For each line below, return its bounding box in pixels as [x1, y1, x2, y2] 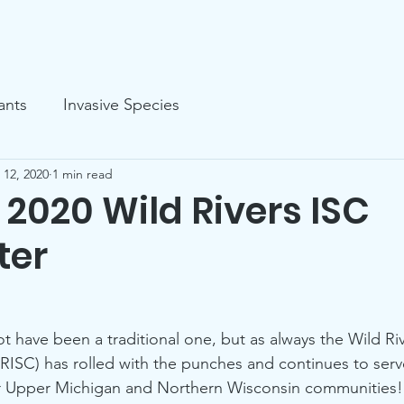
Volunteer [123, 9, 214, 41]
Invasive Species [63, 94, 179, 115]
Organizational [240, 9, 375, 41]
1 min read [52, 165, 113, 182]
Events [33, 9, 96, 41]
